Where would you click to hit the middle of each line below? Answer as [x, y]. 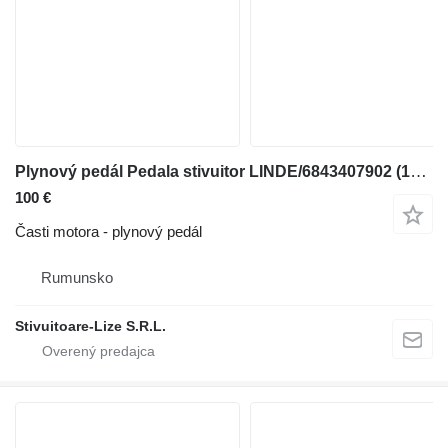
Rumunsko [77, 277]
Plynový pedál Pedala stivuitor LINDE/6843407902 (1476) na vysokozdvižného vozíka [418, 171]
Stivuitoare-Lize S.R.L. [90, 325]
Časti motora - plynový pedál [108, 231]
